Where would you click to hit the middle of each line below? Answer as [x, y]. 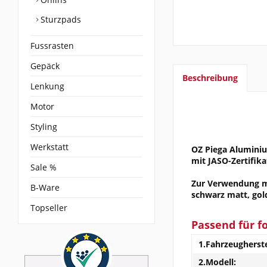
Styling [44, 127]
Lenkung [47, 86]
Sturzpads [60, 20]
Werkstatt [49, 147]
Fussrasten [52, 46]
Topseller [49, 208]
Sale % [44, 167]
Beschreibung [210, 78]
